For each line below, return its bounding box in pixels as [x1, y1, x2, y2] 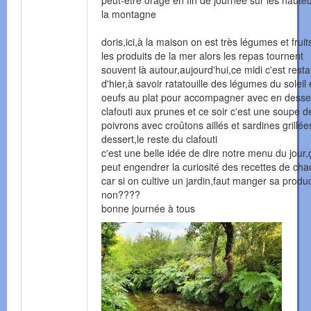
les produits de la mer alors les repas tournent [101, 49, 303, 63]
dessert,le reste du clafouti [101, 132, 217, 146]
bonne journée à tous [101, 201, 195, 216]
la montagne [101, 7, 156, 22]
